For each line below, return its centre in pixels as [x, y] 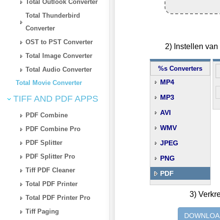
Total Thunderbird [53, 15]
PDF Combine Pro [53, 129]
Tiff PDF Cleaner [51, 170]
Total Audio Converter [59, 69]
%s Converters [180, 69]
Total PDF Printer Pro [58, 197]
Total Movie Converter [49, 82]
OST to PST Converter [59, 42]
